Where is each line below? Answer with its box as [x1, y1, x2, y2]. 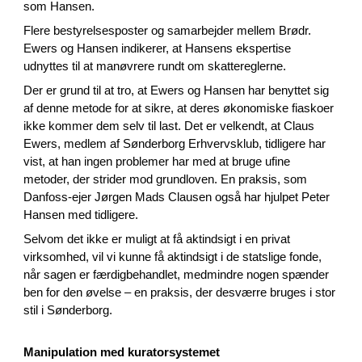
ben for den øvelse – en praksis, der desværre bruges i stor [23, 285, 336, 300]
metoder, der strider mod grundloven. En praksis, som [23, 172, 308, 187]
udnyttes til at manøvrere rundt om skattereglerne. [23, 59, 287, 74]
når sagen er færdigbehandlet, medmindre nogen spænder [23, 267, 330, 282]
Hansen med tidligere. [23, 208, 139, 222]
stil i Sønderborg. [23, 303, 113, 318]
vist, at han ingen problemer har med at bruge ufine [23, 154, 291, 169]
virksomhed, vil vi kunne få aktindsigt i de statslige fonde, [23, 250, 322, 264]
